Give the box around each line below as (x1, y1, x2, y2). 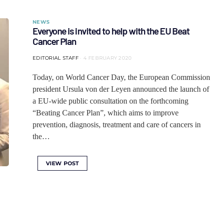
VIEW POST (46, 160, 79, 167)
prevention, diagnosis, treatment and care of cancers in (33, 120, 201, 129)
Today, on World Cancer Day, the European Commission (33, 73, 210, 81)
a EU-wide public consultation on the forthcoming (33, 97, 188, 105)
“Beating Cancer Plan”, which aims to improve (33, 109, 179, 117)
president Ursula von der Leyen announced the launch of (33, 85, 209, 93)
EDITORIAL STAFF (33, 55, 78, 61)
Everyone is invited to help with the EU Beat (33, 25, 189, 37)
